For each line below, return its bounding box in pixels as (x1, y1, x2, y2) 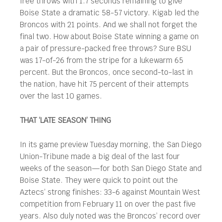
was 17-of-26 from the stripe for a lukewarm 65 (20, 55, 183, 65)
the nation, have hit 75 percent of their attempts (20, 79, 189, 89)
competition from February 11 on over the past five (20, 199, 196, 209)
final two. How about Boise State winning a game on (20, 32, 199, 41)
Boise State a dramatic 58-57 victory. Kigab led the (20, 8, 199, 17)
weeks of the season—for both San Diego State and (20, 164, 202, 173)
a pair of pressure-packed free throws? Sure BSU (20, 44, 191, 53)
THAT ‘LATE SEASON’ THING (20, 115, 111, 125)
